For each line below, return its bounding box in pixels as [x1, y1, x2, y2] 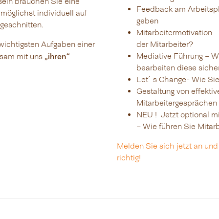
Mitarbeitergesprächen [136, 98, 217, 108]
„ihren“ [44, 51, 70, 61]
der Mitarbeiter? [136, 40, 193, 49]
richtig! [117, 153, 141, 163]
